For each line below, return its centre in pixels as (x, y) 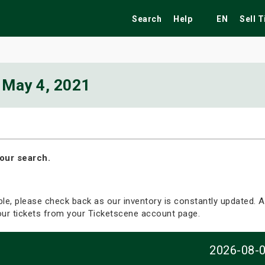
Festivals (59, 118)
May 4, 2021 (46, 85)
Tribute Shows (160, 118)
